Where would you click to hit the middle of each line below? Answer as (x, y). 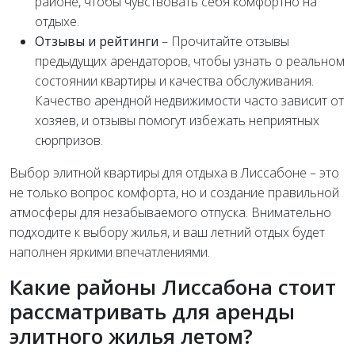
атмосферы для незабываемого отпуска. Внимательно (170, 213)
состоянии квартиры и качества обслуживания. (174, 81)
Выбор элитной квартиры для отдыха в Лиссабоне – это (174, 173)
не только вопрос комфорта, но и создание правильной (174, 193)
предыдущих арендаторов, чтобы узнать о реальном (190, 61)
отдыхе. (57, 22)
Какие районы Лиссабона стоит (173, 287)
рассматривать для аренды (152, 312)
